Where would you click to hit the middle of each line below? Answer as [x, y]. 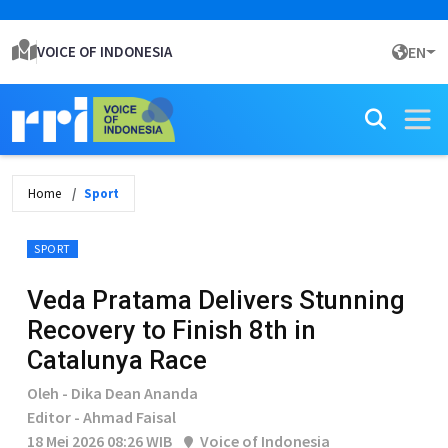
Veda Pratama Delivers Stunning [216, 300]
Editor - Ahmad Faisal [101, 417]
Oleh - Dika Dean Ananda [112, 393]
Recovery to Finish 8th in [171, 330]
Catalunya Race [117, 360]
